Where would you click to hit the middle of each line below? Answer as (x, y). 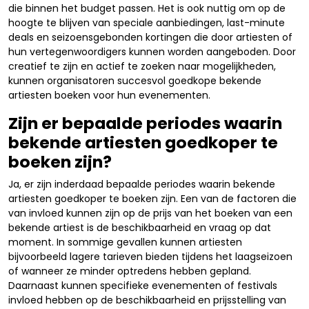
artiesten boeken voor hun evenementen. (109, 95)
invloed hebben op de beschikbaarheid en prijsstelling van (147, 300)
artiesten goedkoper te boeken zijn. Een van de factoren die (152, 198)
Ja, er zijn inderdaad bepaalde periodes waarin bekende (142, 184)
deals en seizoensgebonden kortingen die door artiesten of (150, 37)
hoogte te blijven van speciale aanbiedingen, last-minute (147, 22)
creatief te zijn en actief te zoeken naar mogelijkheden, (142, 66)
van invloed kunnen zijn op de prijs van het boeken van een (150, 213)
